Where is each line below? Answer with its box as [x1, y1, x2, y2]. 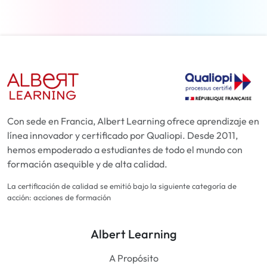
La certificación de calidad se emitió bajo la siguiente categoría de [7, 181, 237, 191]
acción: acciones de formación [7, 192, 111, 202]
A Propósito [108, 252, 159, 264]
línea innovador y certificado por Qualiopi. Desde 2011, [7, 129, 238, 141]
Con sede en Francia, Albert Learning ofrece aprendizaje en [7, 114, 259, 127]
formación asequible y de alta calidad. [7, 157, 167, 170]
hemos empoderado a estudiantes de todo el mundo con [7, 143, 243, 156]
